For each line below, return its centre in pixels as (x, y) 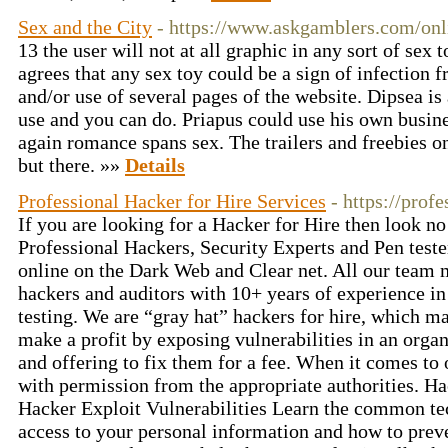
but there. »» (71, 165)
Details (155, 165)
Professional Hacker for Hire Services (172, 201)
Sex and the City (85, 27)
